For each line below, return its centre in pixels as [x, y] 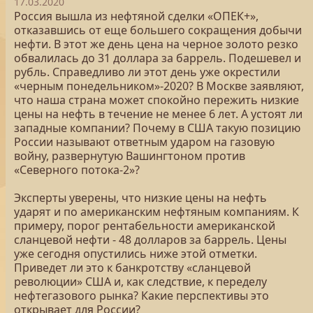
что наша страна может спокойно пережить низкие [156, 100]
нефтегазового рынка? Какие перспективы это [141, 296]
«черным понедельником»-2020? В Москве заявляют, [159, 86]
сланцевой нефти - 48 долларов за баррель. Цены [150, 240]
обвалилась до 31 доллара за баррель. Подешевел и [158, 58]
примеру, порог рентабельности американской [145, 226]
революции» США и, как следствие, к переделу [140, 282]
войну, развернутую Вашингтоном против [130, 156]
